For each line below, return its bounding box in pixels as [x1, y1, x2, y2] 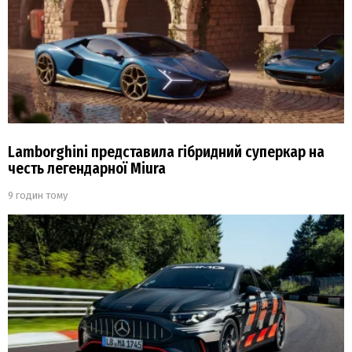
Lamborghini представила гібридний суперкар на [8, 143, 324, 162]
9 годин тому [8, 189, 68, 202]
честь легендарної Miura [8, 159, 166, 178]
